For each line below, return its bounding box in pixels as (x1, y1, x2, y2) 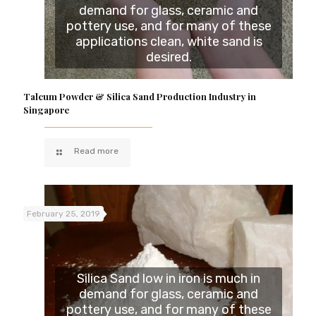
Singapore (23, 104, 69, 116)
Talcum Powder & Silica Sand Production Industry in (23, 90, 256, 103)
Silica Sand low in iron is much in (77, 270, 260, 286)
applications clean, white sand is (75, 34, 262, 50)
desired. (145, 49, 192, 66)
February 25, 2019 (27, 209, 100, 219)
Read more (74, 146, 119, 157)
